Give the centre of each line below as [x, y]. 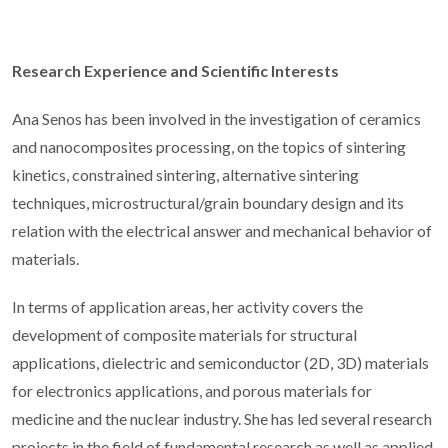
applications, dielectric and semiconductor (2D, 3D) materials [220, 362]
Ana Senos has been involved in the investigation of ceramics [216, 118]
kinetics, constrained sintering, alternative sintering [185, 174]
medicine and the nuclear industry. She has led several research [222, 418]
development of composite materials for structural [184, 334]
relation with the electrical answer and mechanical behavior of [222, 230]
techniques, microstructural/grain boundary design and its [208, 202]
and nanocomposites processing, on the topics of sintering [209, 146]
